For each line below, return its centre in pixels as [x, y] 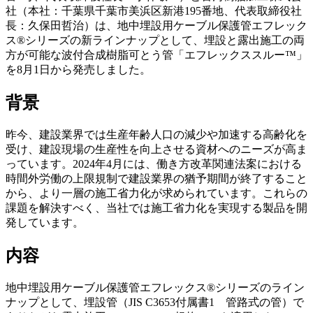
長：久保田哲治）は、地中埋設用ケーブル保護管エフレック [156, 25]
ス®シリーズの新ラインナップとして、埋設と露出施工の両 [155, 40]
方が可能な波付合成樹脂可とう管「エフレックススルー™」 [156, 54]
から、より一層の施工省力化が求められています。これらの [156, 193]
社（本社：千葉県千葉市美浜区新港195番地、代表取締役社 [154, 10]
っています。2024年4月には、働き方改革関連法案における [154, 163]
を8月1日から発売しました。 [78, 69]
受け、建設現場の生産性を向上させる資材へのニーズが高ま [156, 149]
